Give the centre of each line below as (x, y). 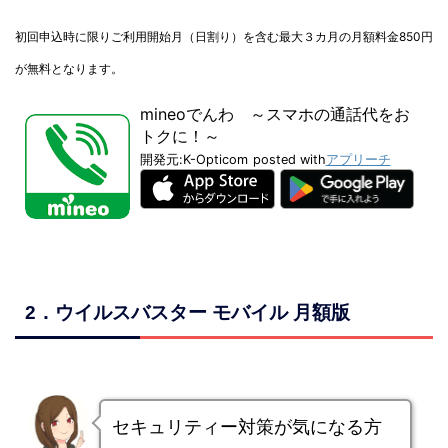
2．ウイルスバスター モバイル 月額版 (187, 312)
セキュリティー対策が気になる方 (246, 426)
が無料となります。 (69, 69)
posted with (289, 160)
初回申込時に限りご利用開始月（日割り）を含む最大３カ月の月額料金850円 (224, 37)
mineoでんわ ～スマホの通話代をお (274, 114)
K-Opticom (215, 160)
